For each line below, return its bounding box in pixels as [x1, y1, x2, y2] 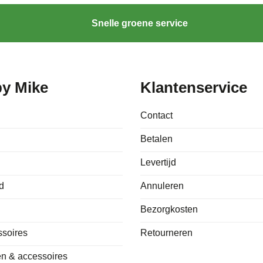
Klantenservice [140, 79, 247, 96]
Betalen [140, 133, 173, 144]
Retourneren [140, 227, 193, 238]
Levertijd [140, 157, 176, 167]
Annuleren [140, 180, 184, 191]
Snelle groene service [92, 18, 188, 29]
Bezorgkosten [140, 204, 198, 214]
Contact [140, 110, 173, 120]
